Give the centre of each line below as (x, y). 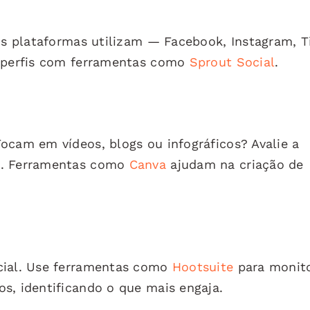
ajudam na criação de (235, 164)
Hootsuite (203, 266)
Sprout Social (232, 62)
